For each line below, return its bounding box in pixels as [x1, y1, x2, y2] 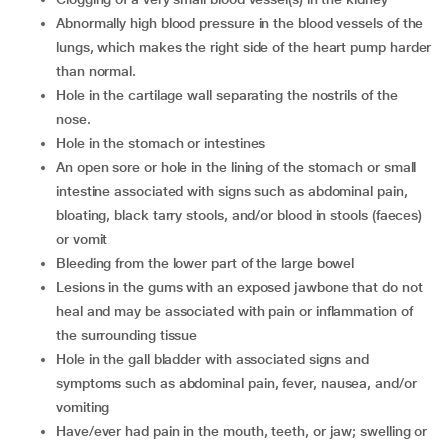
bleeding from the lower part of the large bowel [65, 255, 355, 271]
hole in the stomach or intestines [65, 135, 266, 151]
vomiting [56, 399, 110, 415]
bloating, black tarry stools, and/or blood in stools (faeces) [56, 207, 423, 223]
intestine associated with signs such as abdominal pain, [56, 183, 408, 199]
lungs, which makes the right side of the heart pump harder [56, 39, 432, 55]
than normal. [56, 63, 137, 79]
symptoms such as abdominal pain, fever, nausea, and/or [56, 375, 417, 391]
